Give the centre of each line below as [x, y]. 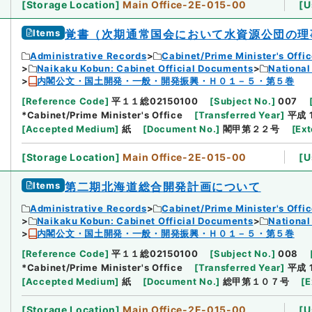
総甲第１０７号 [256, 282]
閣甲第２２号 [251, 129]
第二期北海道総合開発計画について [163, 187]
